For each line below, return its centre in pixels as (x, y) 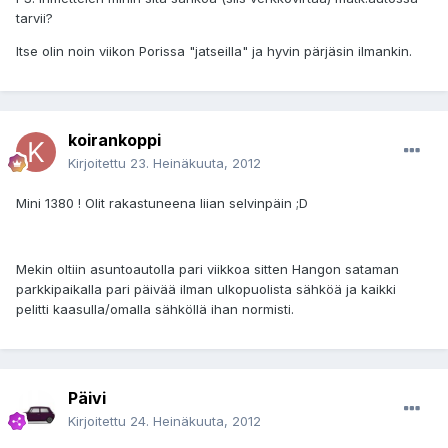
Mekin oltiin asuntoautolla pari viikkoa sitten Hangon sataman (207, 269)
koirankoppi (114, 140)
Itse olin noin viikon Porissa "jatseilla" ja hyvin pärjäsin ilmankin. (214, 51)
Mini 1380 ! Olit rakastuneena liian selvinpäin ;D (162, 203)
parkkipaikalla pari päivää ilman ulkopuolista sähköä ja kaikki (206, 289)
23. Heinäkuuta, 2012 (195, 163)
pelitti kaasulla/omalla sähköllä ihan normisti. (155, 309)
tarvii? (34, 18)
